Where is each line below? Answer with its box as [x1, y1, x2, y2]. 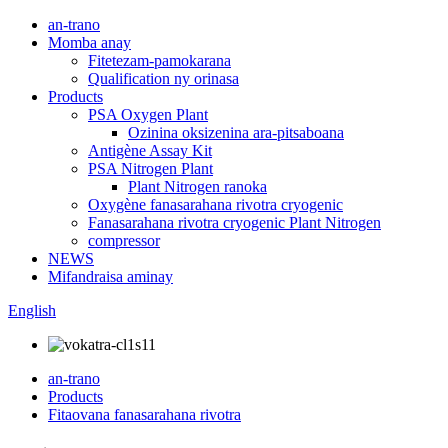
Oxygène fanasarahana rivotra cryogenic [88, 196, 343, 213]
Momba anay [48, 34, 131, 51]
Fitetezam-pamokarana [88, 52, 231, 69]
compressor [88, 232, 160, 249]
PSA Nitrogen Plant [88, 160, 213, 177]
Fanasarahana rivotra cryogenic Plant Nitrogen [88, 214, 381, 231]
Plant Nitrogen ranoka [128, 178, 267, 195]
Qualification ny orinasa [88, 70, 239, 87]
